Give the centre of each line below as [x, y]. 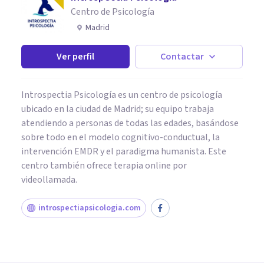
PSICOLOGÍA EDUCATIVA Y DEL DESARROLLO [101, 230]
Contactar [182, 56]
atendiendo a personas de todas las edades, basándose [130, 123]
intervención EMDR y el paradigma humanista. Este [124, 151]
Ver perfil [75, 56]
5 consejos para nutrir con [112, 248]
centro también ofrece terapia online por [104, 165]
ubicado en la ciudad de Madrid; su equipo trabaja [118, 109]
